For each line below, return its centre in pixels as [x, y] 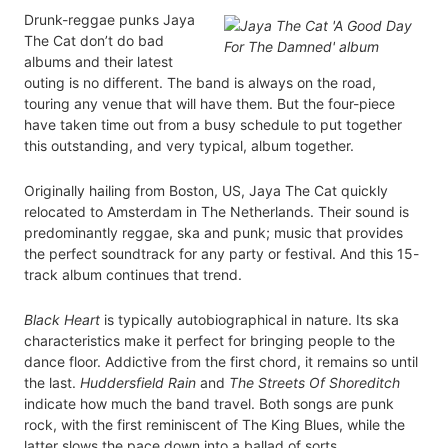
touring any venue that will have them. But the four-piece [209, 104]
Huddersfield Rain [138, 383]
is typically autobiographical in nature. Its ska [249, 320]
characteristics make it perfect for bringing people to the [209, 341]
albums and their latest [98, 62]
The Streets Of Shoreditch [314, 383]
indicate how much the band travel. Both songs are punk [209, 404]
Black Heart [62, 320]
